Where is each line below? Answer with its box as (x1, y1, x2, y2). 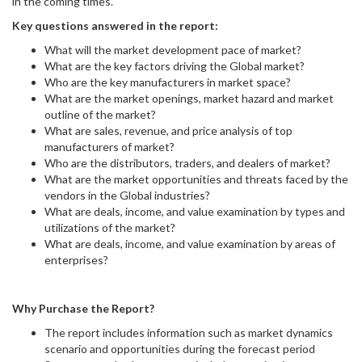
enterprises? (44, 253, 108, 267)
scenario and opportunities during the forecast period (44, 342, 315, 356)
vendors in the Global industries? (44, 188, 210, 202)
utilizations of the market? (44, 221, 175, 234)
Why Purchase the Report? (12, 301, 154, 315)
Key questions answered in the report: (12, 19, 218, 32)
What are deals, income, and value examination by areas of (44, 237, 335, 250)
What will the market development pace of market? (44, 43, 301, 57)
